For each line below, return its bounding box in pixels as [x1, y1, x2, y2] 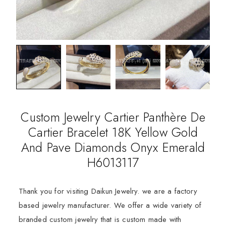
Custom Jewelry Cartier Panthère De [21, 108, 205, 127]
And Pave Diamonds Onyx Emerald [21, 138, 205, 157]
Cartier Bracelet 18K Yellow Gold [28, 123, 198, 142]
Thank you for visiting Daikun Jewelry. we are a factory [18, 186, 197, 197]
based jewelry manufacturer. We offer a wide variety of [18, 200, 202, 211]
